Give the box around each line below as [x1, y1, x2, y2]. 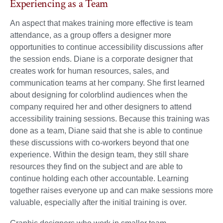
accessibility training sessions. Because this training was [10, 114, 210, 123]
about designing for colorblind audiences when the [10, 91, 188, 100]
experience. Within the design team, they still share [10, 150, 189, 159]
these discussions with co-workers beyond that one [10, 138, 189, 147]
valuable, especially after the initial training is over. [10, 198, 187, 207]
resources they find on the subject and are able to [10, 162, 183, 171]
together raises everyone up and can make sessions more [10, 186, 213, 195]
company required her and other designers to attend [10, 103, 192, 111]
